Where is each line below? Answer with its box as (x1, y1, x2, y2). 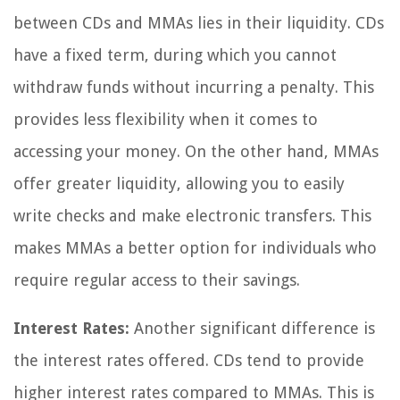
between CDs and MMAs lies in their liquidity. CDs (13, 13, 384, 33)
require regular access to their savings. (13, 271, 300, 290)
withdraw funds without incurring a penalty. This (13, 78, 374, 97)
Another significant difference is (129, 319, 375, 338)
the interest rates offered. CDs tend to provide (13, 351, 364, 371)
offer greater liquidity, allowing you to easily (13, 174, 345, 194)
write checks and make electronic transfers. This (13, 206, 371, 226)
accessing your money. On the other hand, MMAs (13, 142, 379, 162)
